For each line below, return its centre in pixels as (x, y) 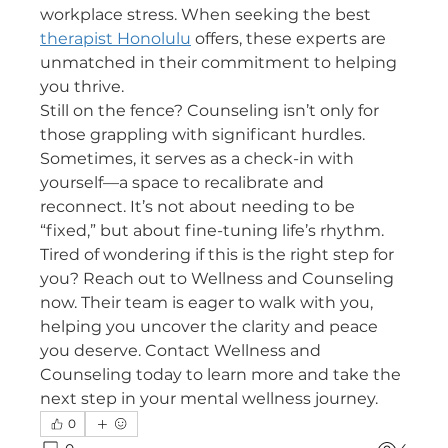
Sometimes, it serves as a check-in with (197, 158)
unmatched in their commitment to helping (218, 62)
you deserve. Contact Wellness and (180, 350)
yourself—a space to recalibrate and (182, 182)
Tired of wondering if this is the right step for (217, 254)
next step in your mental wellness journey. (209, 398)
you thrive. (82, 86)
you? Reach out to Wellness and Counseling (217, 278)
